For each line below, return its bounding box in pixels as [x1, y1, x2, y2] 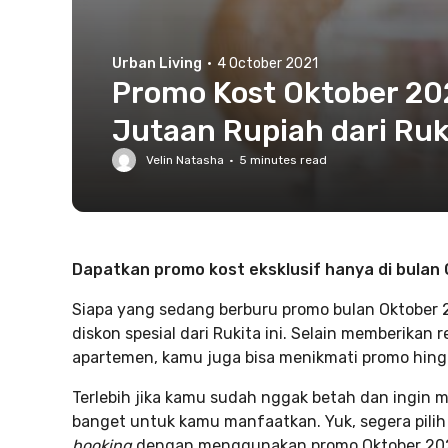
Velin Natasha [146, 153, 224, 167]
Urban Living [112, 55, 202, 72]
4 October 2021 [217, 55, 318, 72]
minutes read [247, 153, 327, 167]
